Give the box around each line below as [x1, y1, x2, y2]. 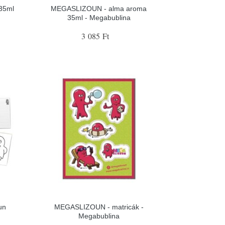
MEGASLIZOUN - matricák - [54, 202, 144, 211]
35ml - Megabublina [67, 14, 131, 22]
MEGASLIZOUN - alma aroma [51, 5, 147, 13]
